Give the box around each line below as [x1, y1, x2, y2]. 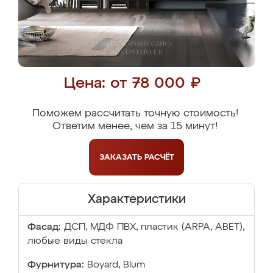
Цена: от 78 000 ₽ [63, 76, 200, 91]
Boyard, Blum [87, 260, 145, 270]
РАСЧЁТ [144, 153, 174, 161]
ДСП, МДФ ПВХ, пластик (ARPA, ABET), [64, 222, 244, 232]
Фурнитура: [27, 260, 84, 270]
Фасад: [27, 222, 61, 232]
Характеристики [87, 193, 186, 205]
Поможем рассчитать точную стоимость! [32, 108, 238, 119]
